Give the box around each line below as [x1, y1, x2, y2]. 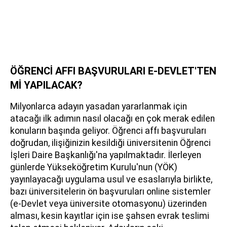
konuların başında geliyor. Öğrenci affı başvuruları [10, 126, 206, 136]
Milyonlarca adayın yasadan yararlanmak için [10, 101, 187, 112]
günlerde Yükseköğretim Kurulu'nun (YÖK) [10, 162, 177, 173]
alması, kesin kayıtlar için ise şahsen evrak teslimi [10, 211, 209, 221]
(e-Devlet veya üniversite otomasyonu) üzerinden [10, 199, 207, 209]
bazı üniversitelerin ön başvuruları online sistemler [10, 186, 211, 197]
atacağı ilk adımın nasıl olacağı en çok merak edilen [10, 113, 215, 124]
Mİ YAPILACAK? [10, 79, 83, 92]
